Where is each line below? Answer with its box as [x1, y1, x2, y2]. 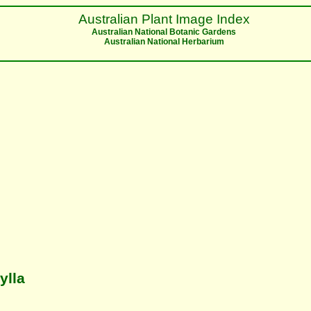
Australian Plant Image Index [78, 11, 250, 26]
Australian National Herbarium [103, 36, 224, 47]
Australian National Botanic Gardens [92, 26, 236, 37]
